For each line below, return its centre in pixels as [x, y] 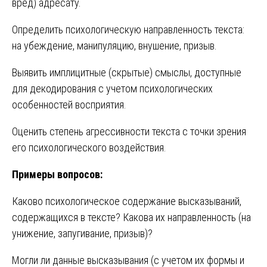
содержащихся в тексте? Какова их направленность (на [131, 217]
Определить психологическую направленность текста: [128, 29]
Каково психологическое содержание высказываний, [127, 201]
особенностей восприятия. [69, 104]
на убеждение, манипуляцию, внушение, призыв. [114, 45]
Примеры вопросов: [57, 174]
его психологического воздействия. [89, 147]
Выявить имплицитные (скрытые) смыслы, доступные [127, 72]
